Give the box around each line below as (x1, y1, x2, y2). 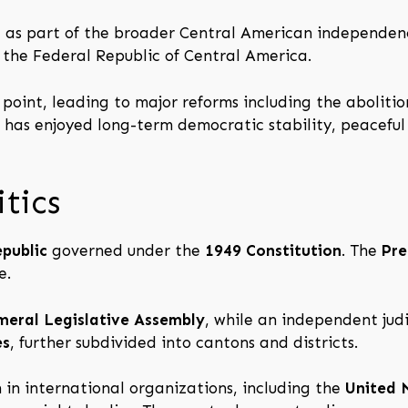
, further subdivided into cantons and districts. (10, 332, 358, 352)
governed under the (47, 241, 205, 260)
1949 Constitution (205, 241, 342, 260)
